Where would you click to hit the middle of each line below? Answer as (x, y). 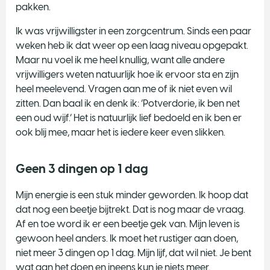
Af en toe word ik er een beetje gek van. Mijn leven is (128, 224)
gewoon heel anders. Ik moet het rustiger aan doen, (127, 238)
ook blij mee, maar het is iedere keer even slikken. (121, 132)
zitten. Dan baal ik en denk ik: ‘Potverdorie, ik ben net (128, 103)
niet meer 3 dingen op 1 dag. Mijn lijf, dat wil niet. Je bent (133, 253)
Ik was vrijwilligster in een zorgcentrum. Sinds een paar (133, 31)
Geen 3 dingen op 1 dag (82, 168)
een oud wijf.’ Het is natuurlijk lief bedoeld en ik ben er (129, 118)
